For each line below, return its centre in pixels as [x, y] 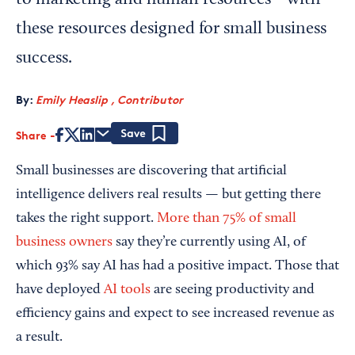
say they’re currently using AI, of [209, 242]
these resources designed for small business [171, 29]
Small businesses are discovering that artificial [151, 171]
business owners [64, 242]
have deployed [60, 290]
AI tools [127, 290]
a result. [41, 338]
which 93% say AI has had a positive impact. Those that [177, 266]
